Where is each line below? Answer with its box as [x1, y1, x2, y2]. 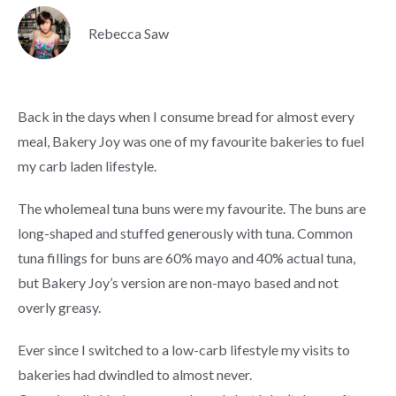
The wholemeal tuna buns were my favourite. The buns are [18, 200, 366, 217]
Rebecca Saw [88, 24, 169, 42]
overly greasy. [18, 299, 101, 316]
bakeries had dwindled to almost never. [18, 366, 252, 383]
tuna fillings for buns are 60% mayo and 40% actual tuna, [18, 249, 355, 266]
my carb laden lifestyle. [18, 157, 156, 174]
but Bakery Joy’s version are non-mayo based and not [18, 274, 339, 291]
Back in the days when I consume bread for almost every [18, 108, 354, 125]
